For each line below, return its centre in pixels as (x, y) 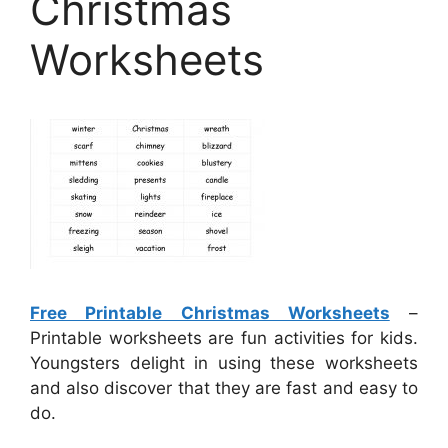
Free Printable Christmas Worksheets (210, 313)
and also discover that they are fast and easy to (224, 388)
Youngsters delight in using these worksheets (224, 363)
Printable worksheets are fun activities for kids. (224, 338)
